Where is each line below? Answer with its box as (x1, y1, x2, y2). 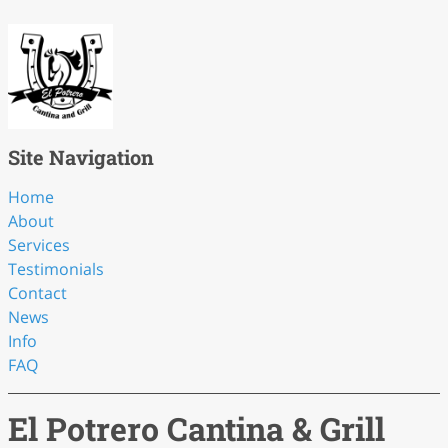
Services (8, 234, 70, 256)
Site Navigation (8, 144, 154, 170)
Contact (8, 282, 67, 304)
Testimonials (8, 258, 104, 280)
